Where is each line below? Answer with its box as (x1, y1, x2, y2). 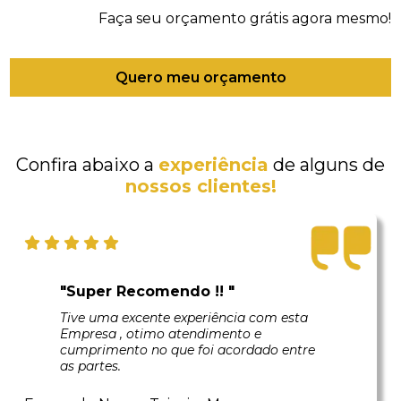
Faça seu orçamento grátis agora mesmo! (98, 10, 391, 27)
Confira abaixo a (16, 154, 158, 175)
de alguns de (269, 154, 385, 175)
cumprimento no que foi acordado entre (60, 342, 316, 358)
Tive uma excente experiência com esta (60, 310, 309, 326)
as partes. (60, 358, 122, 374)
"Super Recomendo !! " (60, 283, 235, 300)
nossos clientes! (124, 175, 277, 197)
